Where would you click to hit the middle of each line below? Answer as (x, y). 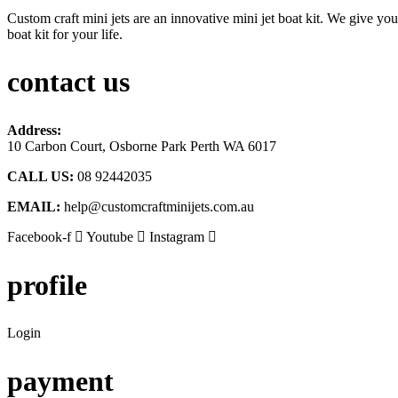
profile (47, 285)
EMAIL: (34, 207)
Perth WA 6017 (233, 146)
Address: (34, 130)
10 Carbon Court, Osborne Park (99, 146)
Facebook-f (39, 237)
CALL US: (40, 176)
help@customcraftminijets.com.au (159, 207)
